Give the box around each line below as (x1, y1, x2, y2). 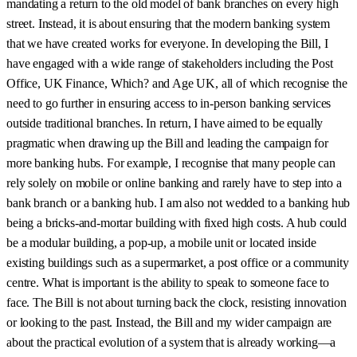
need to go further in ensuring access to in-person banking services (6, 96, 331, 110)
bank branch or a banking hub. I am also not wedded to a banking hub (6, 195, 351, 210)
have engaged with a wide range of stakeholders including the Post (6, 56, 333, 70)
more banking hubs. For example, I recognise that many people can (6, 155, 335, 170)
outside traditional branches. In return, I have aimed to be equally (6, 116, 324, 130)
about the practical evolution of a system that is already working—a (6, 335, 336, 349)
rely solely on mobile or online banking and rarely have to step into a (6, 175, 342, 190)
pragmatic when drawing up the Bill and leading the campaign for (6, 135, 328, 150)
